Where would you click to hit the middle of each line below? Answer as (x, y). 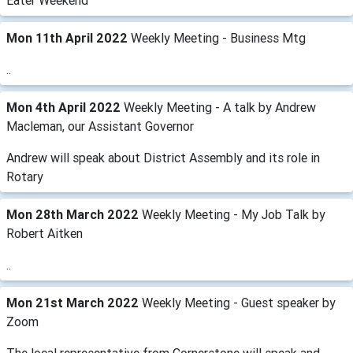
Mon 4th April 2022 (65, 107)
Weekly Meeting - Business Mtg (218, 38)
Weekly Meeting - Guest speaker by (239, 303)
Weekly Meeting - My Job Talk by (234, 214)
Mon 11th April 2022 (69, 38)
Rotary (25, 176)
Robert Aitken (45, 233)
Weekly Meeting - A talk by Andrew (220, 107)
